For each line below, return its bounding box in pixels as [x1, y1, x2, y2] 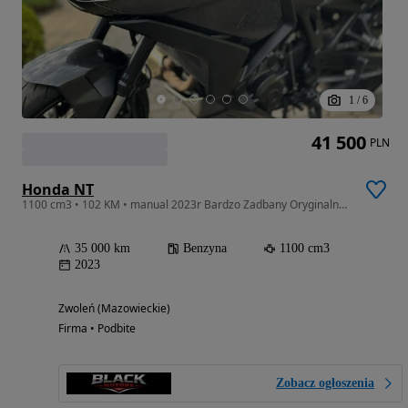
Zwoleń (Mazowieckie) [58, 301, 170, 317]
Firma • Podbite [58, 321, 136, 337]
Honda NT [22, 179, 94, 200]
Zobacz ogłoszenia [276, 376, 374, 391]
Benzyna [183, 241, 227, 256]
